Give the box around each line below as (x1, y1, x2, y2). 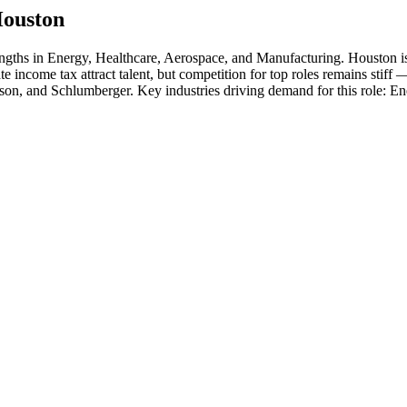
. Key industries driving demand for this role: (130, 82, 390, 98)
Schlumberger (51, 82, 130, 98)
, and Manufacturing (224, 49, 341, 65)
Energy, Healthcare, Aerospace (47, 49, 224, 65)
